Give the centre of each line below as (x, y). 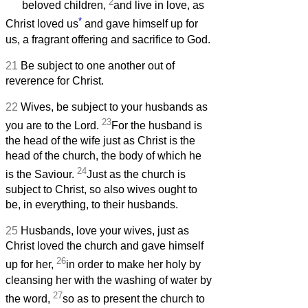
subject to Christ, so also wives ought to (101, 190)
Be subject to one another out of (98, 65)
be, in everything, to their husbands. (92, 205)
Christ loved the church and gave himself (104, 246)
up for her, (31, 265)
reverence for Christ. (55, 80)
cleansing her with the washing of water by (109, 280)
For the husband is (157, 126)
